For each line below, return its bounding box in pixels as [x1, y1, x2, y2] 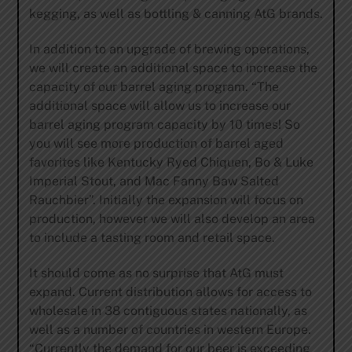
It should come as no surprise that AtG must [28, 265, 284, 280]
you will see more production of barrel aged [28, 135, 284, 151]
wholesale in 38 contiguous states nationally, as [28, 302, 307, 318]
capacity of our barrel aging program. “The [28, 79, 279, 94]
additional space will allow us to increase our [28, 97, 291, 113]
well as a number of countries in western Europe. [28, 321, 311, 337]
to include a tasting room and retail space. [28, 229, 275, 245]
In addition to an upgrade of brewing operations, [28, 41, 310, 57]
